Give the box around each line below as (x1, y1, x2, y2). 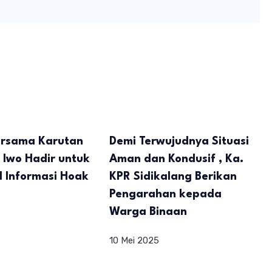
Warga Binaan (109, 206, 187, 217)
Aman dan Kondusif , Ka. (109, 153, 243, 165)
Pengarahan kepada (109, 188, 222, 200)
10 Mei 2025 (109, 234, 159, 246)
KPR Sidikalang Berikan (109, 171, 237, 182)
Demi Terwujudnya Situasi (109, 135, 249, 147)
